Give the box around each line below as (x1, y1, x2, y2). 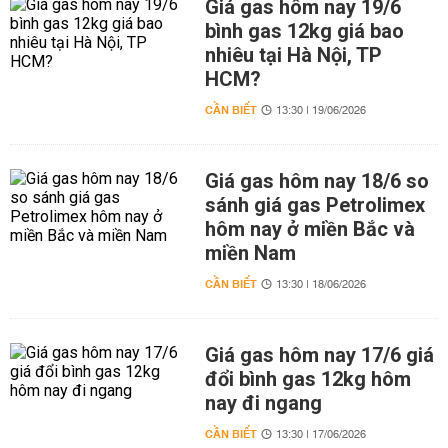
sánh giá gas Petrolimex (204, 193, 425, 217)
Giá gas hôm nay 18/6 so (204, 169, 429, 193)
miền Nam (204, 241, 296, 265)
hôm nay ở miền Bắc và (204, 217, 415, 241)
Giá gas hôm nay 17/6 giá (204, 343, 434, 367)
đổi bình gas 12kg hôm (204, 367, 411, 391)
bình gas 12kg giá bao (204, 19, 404, 43)
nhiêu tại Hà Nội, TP (204, 43, 382, 67)
